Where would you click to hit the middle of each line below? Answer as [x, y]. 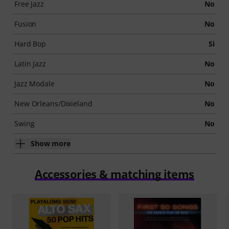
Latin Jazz [30, 63]
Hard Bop [30, 43]
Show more [51, 143]
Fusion [26, 24]
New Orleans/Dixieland [53, 103]
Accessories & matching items [114, 174]
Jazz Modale [35, 83]
